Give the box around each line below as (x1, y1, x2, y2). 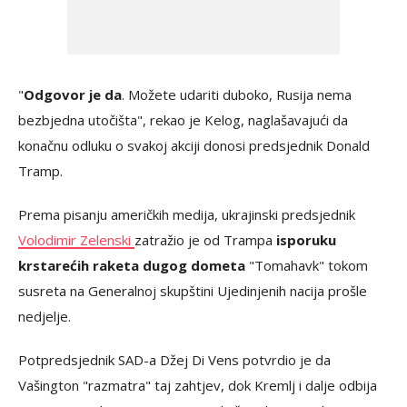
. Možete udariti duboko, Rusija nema (122, 84, 352, 104)
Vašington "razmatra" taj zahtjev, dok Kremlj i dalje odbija (18, 375, 377, 394)
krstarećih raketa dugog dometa (18, 255, 245, 274)
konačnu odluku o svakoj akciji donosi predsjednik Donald (18, 135, 370, 154)
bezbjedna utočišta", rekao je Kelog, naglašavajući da (18, 110, 348, 129)
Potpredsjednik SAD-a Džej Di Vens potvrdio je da (18, 350, 331, 369)
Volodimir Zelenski (18, 230, 134, 249)
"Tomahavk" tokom (245, 255, 368, 274)
